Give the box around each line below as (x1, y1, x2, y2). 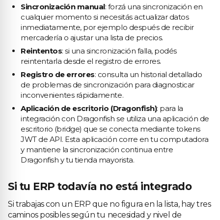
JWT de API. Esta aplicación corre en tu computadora (21, 135, 209, 144)
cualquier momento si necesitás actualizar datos (21, 12, 189, 22)
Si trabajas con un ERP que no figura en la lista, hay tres (8, 199, 211, 209)
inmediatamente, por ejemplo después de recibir (21, 23, 194, 32)
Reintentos (21, 46, 62, 55)
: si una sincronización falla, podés (62, 46, 177, 55)
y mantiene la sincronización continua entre (21, 145, 173, 154)
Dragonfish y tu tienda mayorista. (21, 155, 135, 165)
